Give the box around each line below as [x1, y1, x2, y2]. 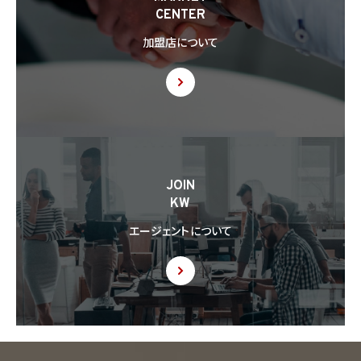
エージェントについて [128, 226, 233, 240]
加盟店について [142, 37, 219, 52]
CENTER [155, 7, 206, 24]
